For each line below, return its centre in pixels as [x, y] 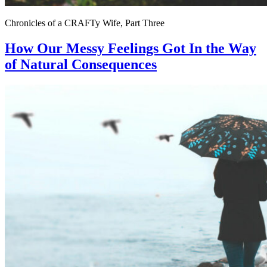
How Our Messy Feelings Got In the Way [131, 49]
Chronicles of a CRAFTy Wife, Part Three [85, 23]
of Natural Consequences [81, 65]
